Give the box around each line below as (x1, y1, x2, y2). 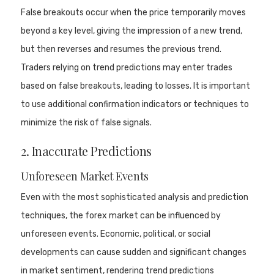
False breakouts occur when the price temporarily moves (21, 7, 246, 18)
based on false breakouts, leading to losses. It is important (21, 80, 251, 91)
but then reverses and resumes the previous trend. (21, 43, 222, 54)
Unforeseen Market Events (21, 168, 149, 183)
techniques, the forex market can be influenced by (21, 210, 221, 221)
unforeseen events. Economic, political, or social (21, 228, 211, 239)
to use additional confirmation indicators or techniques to (21, 98, 250, 109)
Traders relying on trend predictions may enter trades (21, 62, 233, 73)
